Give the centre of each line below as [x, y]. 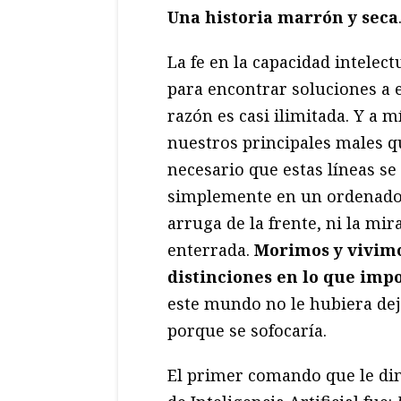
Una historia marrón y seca [283, 17]
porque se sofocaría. [247, 331]
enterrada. [211, 250]
